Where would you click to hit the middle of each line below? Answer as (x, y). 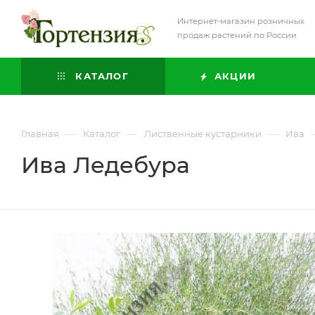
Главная (40, 134)
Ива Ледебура (105, 165)
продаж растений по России (237, 35)
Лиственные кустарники (203, 134)
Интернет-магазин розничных (241, 21)
